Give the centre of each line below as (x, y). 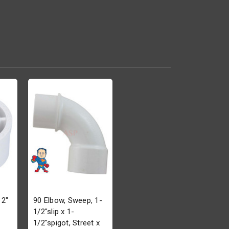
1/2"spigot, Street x (66, 223)
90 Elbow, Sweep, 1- (68, 201)
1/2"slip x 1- (54, 212)
